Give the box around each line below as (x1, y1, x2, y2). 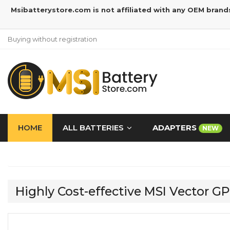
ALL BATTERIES (63, 123, 124, 132)
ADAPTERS (152, 123, 199, 132)
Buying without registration (8, 35, 97, 43)
